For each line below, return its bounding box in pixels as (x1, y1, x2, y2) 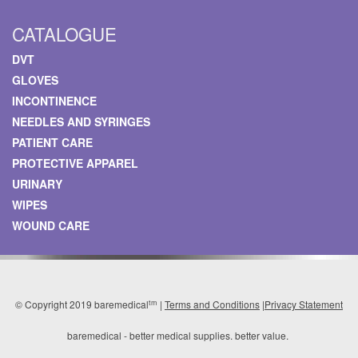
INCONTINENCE (12, 93, 97, 109)
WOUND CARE (12, 217, 89, 234)
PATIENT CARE (12, 134, 93, 151)
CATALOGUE (12, 21, 117, 47)
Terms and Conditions (165, 297, 260, 312)
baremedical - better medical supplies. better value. (67, 328, 291, 343)
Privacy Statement (265, 297, 343, 312)
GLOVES (12, 72, 58, 89)
